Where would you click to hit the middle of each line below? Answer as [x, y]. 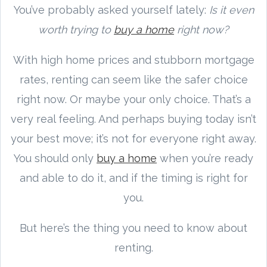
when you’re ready [205, 158]
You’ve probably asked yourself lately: [111, 10]
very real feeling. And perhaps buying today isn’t [133, 119]
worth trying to [76, 29]
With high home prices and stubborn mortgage [133, 60]
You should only [55, 158]
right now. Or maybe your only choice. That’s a [133, 99]
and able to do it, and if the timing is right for [133, 178]
